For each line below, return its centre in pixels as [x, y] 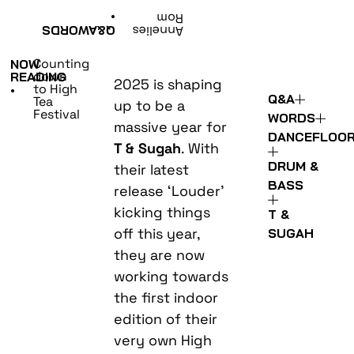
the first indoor [166, 298]
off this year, [157, 234]
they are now [160, 255]
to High [55, 89]
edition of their [166, 319]
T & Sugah [148, 149]
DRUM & [294, 166]
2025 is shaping [168, 85]
